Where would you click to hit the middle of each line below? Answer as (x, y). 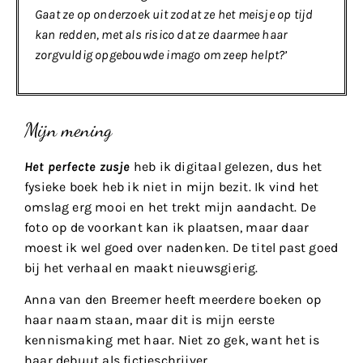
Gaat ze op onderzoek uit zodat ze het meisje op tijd (174, 15)
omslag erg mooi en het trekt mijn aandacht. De (171, 207)
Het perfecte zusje (77, 166)
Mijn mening (68, 130)
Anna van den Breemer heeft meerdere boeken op (173, 300)
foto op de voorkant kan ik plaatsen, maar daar (167, 227)
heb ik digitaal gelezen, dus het (228, 166)
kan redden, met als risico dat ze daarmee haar (161, 35)
